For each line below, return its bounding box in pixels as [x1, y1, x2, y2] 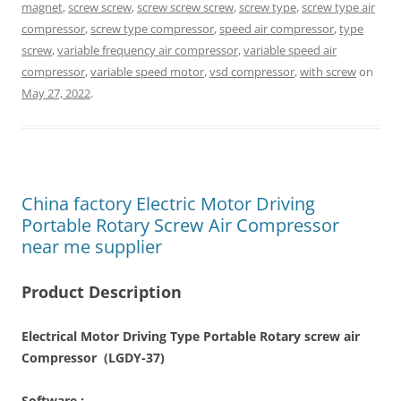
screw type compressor [90, 21, 214, 37]
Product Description [21, 281, 182, 303]
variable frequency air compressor [57, 42, 238, 58]
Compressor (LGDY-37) [21, 349, 165, 366]
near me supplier [21, 235, 162, 259]
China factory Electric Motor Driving [21, 192, 315, 216]
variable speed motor [90, 64, 204, 80]
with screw [300, 64, 356, 80]
